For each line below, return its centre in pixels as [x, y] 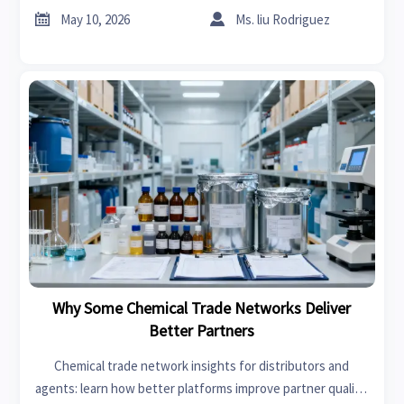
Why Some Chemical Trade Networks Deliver [202, 308]
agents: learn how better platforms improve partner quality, [202, 389]
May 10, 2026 [96, 19]
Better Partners [202, 331]
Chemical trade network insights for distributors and [202, 366]
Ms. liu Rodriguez [283, 19]
